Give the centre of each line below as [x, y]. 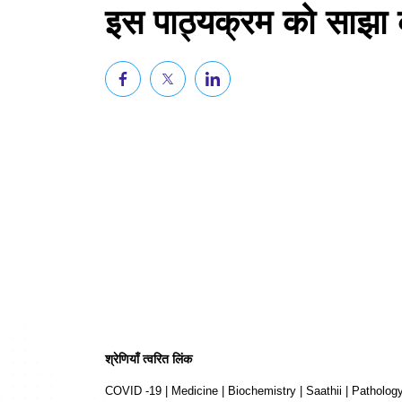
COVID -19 [133, 391]
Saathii [324, 391]
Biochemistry [262, 391]
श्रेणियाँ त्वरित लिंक [149, 359]
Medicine [195, 391]
